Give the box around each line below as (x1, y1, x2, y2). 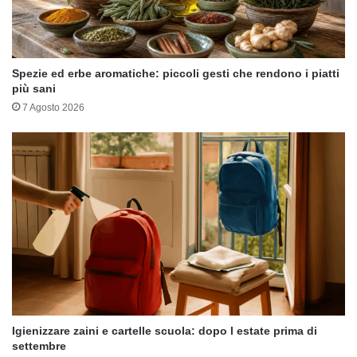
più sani (12, 82, 56, 96)
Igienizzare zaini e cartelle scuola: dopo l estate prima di (12, 324, 317, 338)
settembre (12, 339, 66, 353)
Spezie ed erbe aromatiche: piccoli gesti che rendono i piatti (12, 67, 339, 80)
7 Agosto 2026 (22, 102, 84, 114)
